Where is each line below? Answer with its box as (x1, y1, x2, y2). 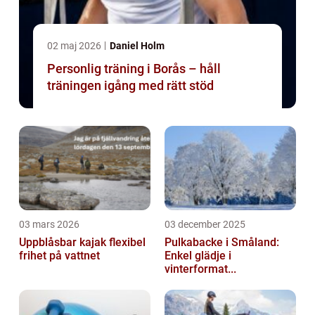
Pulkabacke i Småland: (165, 236, 279, 250)
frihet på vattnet (19, 249, 100, 263)
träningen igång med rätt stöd (47, 78, 214, 94)
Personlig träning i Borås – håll (47, 61, 221, 77)
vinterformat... (165, 262, 236, 276)
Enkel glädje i (165, 249, 231, 263)
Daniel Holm (110, 40, 165, 52)
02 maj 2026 (47, 40, 103, 52)
